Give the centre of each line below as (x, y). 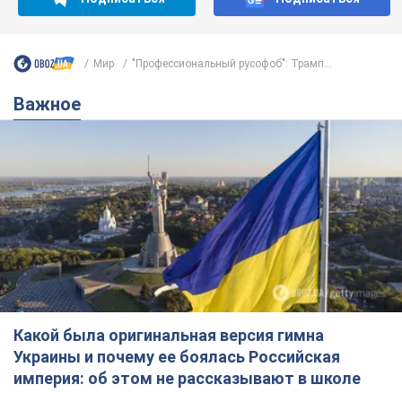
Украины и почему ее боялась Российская (177, 357)
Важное (53, 105)
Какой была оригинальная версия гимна (169, 336)
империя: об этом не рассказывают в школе (187, 379)
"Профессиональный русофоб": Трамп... (232, 63)
